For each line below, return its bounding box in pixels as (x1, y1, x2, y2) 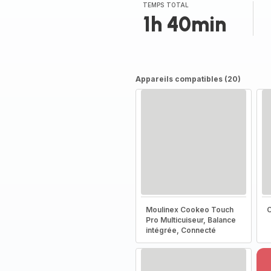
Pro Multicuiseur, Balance (145, 215, 236, 224)
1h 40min (142, 12, 226, 37)
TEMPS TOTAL (142, 1, 189, 8)
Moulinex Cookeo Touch (145, 205, 233, 214)
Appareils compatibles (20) (135, 74, 241, 83)
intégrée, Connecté (145, 226, 216, 235)
